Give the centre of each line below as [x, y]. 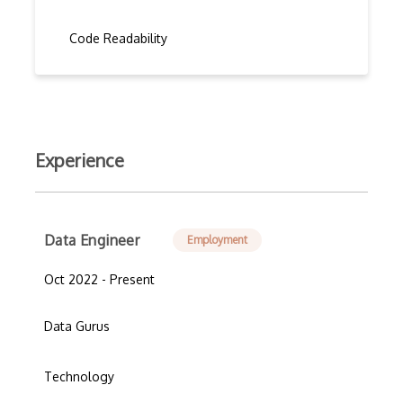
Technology [79, 376]
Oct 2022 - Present [99, 279]
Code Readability [118, 38]
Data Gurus [77, 326]
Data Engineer [92, 240]
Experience [80, 160]
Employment [217, 240]
